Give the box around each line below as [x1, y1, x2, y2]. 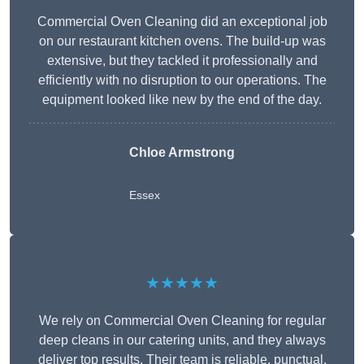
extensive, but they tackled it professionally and [46, 54, 318, 68]
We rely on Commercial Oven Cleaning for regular [38, 314, 326, 328]
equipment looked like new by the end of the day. [42, 93, 322, 107]
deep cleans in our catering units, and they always [38, 333, 326, 348]
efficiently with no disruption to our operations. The [37, 73, 327, 88]
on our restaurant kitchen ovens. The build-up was [38, 34, 326, 49]
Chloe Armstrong [129, 145, 235, 160]
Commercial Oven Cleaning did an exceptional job [37, 15, 327, 29]
